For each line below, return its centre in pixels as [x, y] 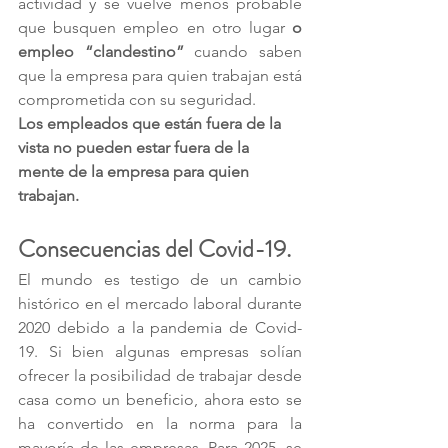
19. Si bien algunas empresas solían [160, 351]
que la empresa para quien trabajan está [160, 75]
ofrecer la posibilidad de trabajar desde [160, 375]
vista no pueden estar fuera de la [135, 147]
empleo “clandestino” [101, 51]
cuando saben [243, 51]
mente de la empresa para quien [135, 171]
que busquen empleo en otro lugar [155, 27]
